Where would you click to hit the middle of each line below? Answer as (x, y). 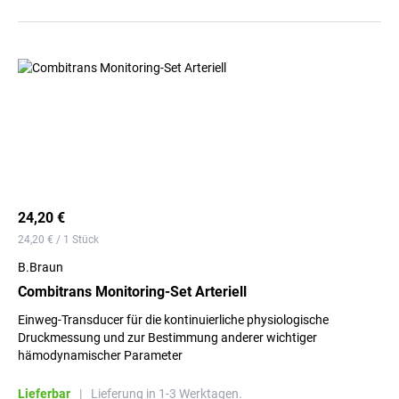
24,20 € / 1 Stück (58, 240)
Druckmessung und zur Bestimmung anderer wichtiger (167, 338)
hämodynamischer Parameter (100, 355)
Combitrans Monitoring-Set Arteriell (132, 292)
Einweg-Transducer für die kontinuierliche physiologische (173, 320)
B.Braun (41, 267)
